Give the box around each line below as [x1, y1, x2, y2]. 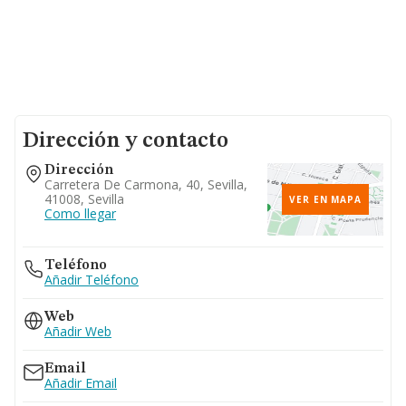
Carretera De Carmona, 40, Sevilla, [44, 176, 247, 193]
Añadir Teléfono [44, 271, 139, 288]
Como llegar [44, 205, 116, 222]
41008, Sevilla [44, 190, 124, 208]
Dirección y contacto [23, 130, 228, 152]
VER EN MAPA [289, 193, 362, 206]
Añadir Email [44, 374, 117, 391]
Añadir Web [44, 323, 111, 340]
